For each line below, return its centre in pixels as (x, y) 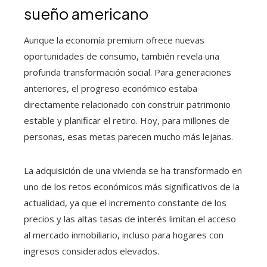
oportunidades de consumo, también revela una (122, 56)
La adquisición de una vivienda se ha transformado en (133, 170)
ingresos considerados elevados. (91, 251)
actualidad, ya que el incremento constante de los (125, 202)
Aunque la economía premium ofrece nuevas (114, 40)
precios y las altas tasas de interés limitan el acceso (130, 218)
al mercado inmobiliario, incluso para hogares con (124, 235)
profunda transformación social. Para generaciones (128, 72)
